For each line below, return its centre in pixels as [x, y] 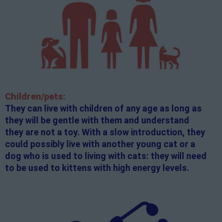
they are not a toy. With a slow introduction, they [105, 132]
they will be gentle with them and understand [97, 120]
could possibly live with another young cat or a [100, 144]
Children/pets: [35, 97]
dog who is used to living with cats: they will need [106, 156]
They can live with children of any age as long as [103, 109]
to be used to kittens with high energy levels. [97, 168]
